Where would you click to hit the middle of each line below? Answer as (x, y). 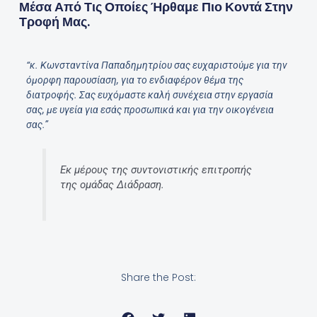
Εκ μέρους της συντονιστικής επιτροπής (156, 170)
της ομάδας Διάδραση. (112, 185)
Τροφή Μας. (54, 21)
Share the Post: (158, 277)
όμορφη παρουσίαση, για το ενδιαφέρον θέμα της (134, 80)
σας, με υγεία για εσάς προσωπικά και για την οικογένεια (150, 110)
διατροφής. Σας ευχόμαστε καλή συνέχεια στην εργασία (149, 95)
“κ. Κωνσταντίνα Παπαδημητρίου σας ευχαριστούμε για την (156, 65)
